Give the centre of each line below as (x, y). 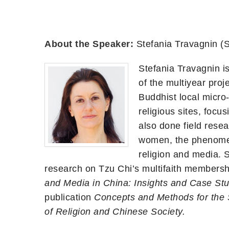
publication (69, 197)
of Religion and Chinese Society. (115, 211)
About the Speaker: (90, 44)
